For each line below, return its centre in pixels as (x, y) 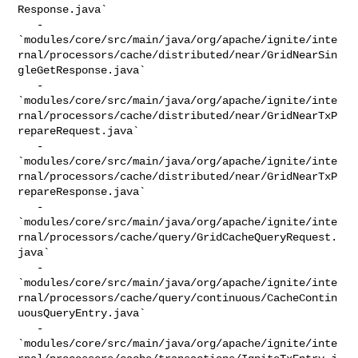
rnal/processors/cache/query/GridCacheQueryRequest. (178, 237)
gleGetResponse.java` (82, 70)
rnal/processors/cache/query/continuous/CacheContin (178, 298)
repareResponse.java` (82, 191)
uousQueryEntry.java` (82, 313)
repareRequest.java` (79, 131)
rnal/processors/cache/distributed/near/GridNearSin (178, 55)
